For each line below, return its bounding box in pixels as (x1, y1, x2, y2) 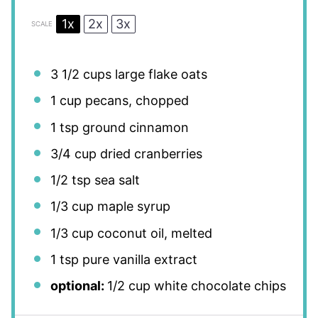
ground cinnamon (78, 119, 189, 135)
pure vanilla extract (78, 251, 197, 267)
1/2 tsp (50, 172, 91, 188)
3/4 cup (50, 146, 97, 161)
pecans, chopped (81, 93, 189, 109)
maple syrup (93, 199, 170, 214)
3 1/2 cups (50, 67, 111, 82)
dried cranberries (96, 146, 202, 161)
